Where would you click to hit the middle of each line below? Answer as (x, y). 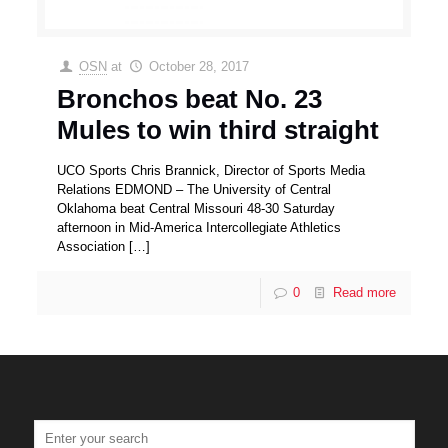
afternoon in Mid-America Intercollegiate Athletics (199, 228)
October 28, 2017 (198, 67)
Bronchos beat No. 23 (190, 99)
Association (91, 247)
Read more (364, 293)
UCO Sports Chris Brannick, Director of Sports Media (211, 171)
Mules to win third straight (218, 130)
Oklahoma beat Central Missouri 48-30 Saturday (196, 209)
